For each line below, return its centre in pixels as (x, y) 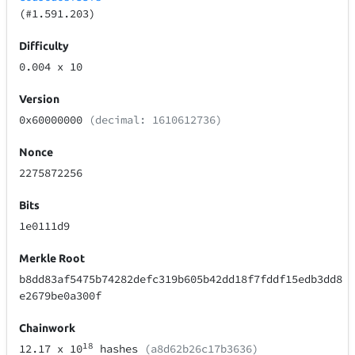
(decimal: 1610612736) (153, 120)
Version (40, 99)
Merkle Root (52, 259)
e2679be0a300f (61, 296)
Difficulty (44, 46)
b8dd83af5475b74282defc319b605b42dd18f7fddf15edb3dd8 (181, 279)
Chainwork (48, 328)
